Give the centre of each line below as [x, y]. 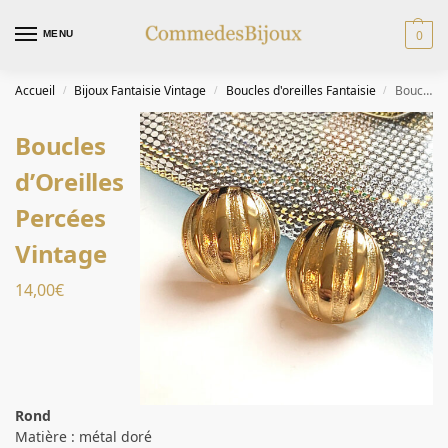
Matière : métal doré [83, 436]
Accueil [35, 90]
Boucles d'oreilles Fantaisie [300, 90]
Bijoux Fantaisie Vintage [140, 90]
